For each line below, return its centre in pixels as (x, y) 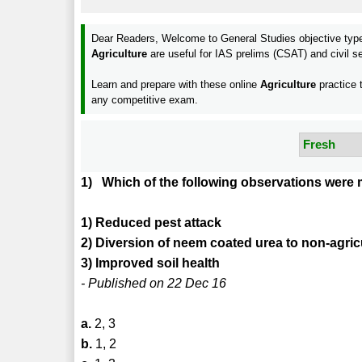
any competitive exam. (145, 99)
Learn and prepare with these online (176, 84)
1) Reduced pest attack (152, 222)
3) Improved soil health (151, 263)
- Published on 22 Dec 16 (154, 283)
